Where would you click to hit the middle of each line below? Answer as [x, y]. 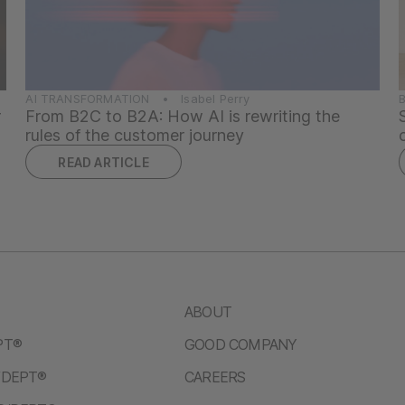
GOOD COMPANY [240, 344]
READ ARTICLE [104, 162]
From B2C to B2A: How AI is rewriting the [183, 116]
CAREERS [215, 377]
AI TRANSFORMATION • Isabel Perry [138, 98]
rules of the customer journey [135, 135]
